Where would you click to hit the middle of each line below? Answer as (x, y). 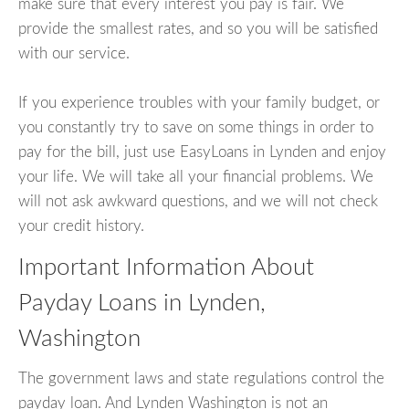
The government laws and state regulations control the (201, 378)
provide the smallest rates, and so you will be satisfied (198, 28)
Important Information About (166, 267)
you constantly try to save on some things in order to (196, 127)
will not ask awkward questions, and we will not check (198, 201)
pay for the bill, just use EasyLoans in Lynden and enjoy (202, 152)
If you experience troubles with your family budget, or (199, 102)
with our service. (74, 53)
